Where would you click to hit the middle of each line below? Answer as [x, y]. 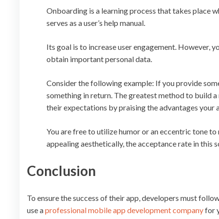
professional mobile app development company [124, 210]
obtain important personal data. [99, 59]
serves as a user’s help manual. [96, 23]
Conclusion [61, 171]
